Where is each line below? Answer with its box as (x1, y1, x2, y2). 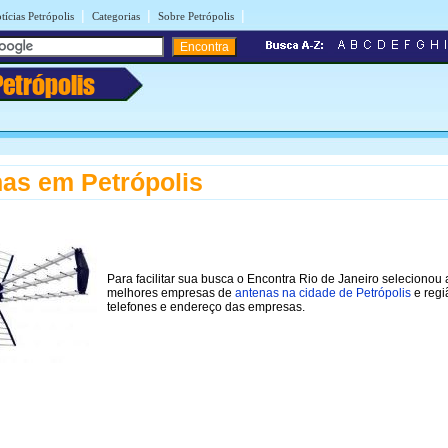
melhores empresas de (107, 285, 235, 300)
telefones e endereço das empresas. (107, 299, 305, 314)
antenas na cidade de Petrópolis (235, 285, 411, 300)
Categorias (92, 10, 140, 22)
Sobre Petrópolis (158, 10, 234, 22)
